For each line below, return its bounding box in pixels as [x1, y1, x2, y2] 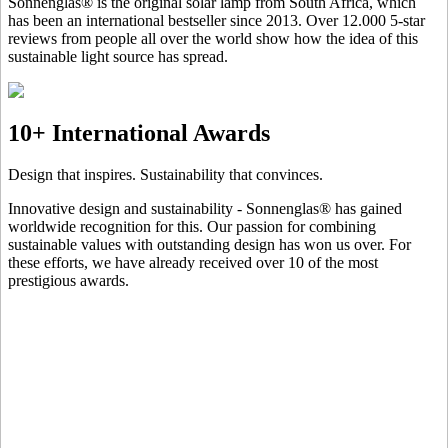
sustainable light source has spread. [8, 47, 228, 65]
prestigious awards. [8, 272, 129, 290]
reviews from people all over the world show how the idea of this [8, 29, 418, 47]
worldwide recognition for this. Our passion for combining [8, 218, 376, 236]
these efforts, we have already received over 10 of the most [8, 254, 378, 272]
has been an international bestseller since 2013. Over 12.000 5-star [8, 11, 425, 29]
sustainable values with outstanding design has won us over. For [8, 236, 411, 254]
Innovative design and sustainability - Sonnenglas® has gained [8, 200, 402, 218]
